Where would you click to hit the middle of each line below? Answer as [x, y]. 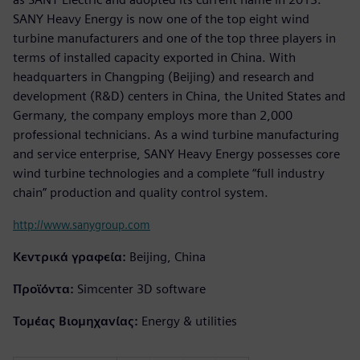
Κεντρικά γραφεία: [70, 256]
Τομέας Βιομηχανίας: [76, 321]
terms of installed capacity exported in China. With [154, 57]
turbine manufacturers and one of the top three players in [174, 38]
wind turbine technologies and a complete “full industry [169, 173]
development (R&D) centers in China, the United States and [179, 96]
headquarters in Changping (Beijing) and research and [164, 76]
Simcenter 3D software [141, 288]
